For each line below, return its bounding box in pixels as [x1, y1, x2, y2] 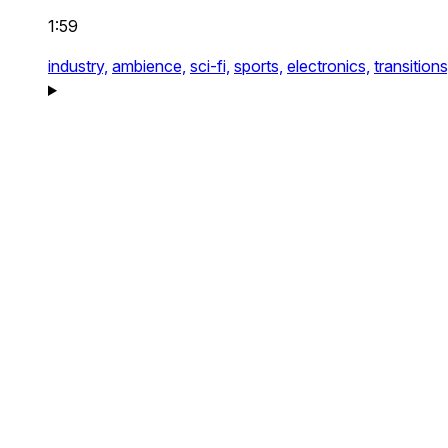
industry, [48, 56, 108, 76]
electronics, [287, 56, 370, 76]
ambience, [112, 56, 186, 76]
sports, [234, 56, 283, 76]
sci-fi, [190, 56, 230, 76]
